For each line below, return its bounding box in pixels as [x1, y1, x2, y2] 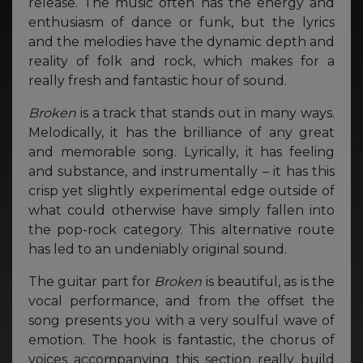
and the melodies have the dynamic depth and [28, 33, 335, 49]
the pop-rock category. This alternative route [28, 221, 335, 237]
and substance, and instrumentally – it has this [28, 163, 335, 179]
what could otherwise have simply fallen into [28, 202, 335, 218]
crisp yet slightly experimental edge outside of [28, 182, 335, 199]
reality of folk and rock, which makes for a [28, 53, 335, 69]
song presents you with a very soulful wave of [28, 312, 335, 328]
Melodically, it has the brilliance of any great [28, 124, 335, 140]
